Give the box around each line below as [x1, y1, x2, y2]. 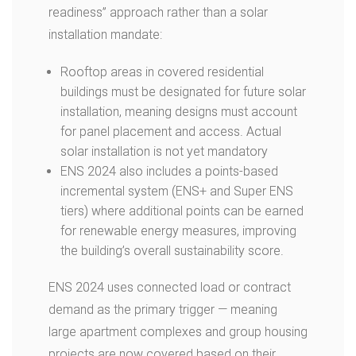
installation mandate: [48, 27, 162, 42]
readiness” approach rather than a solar [48, 5, 268, 20]
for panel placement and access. [60, 124, 243, 139]
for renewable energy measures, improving [60, 223, 296, 238]
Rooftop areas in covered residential [60, 64, 264, 79]
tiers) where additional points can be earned [60, 203, 304, 219]
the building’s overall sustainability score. [60, 243, 284, 258]
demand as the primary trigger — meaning [48, 302, 277, 317]
